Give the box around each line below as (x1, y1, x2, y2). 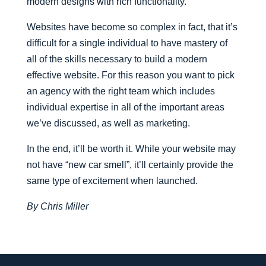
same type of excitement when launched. (26, 176, 198, 186)
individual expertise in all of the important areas (26, 102, 224, 112)
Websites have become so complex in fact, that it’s (26, 22, 237, 32)
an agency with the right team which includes (26, 86, 215, 96)
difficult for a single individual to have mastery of (26, 38, 227, 48)
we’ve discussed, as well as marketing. (26, 118, 190, 128)
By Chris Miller (26, 201, 88, 211)
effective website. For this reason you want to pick (26, 70, 235, 80)
